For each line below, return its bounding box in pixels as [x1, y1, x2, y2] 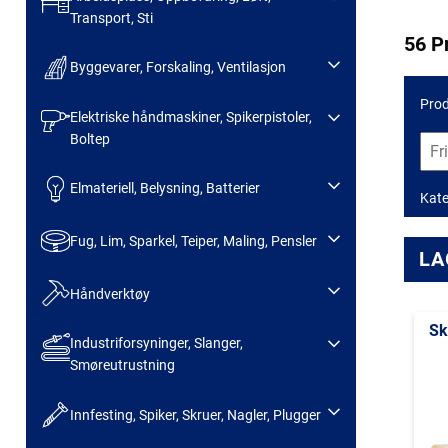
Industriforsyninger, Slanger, [69, 335, 243, 352]
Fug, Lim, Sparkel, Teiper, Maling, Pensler [69, 232, 317, 249]
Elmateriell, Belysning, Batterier [69, 180, 260, 197]
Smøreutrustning [69, 357, 175, 374]
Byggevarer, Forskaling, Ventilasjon [69, 59, 286, 76]
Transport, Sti [69, 10, 153, 26]
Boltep [69, 130, 110, 147]
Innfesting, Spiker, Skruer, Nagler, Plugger [69, 406, 321, 423]
